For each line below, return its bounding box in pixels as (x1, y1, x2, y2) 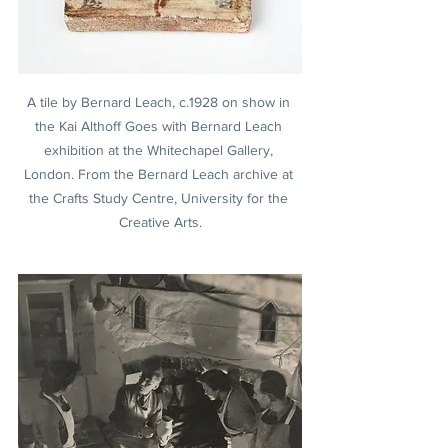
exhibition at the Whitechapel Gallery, (43, 141, 277, 158)
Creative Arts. (118, 213, 202, 230)
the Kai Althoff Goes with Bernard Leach (34, 117, 286, 134)
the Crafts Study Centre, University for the (28, 189, 292, 206)
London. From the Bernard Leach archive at (23, 165, 297, 182)
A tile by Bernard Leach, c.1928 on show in (26, 93, 294, 110)
